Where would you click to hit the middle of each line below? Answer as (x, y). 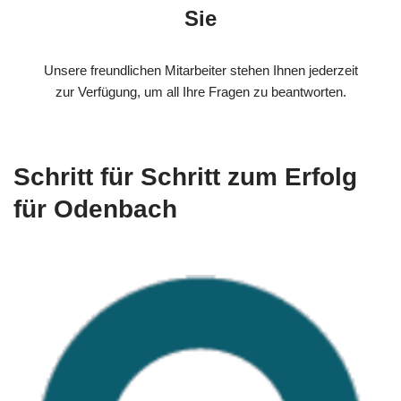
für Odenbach (95, 209)
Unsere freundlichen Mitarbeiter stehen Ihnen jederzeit (200, 70)
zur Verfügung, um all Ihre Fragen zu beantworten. (200, 91)
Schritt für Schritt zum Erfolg (185, 176)
